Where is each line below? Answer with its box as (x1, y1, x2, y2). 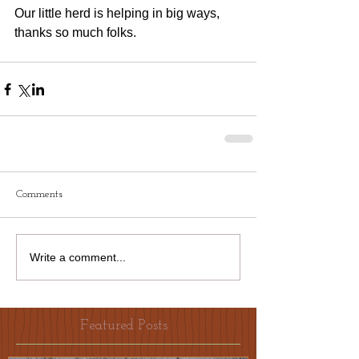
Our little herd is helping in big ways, (14, 6, 223, 21)
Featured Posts (80, 318, 167, 334)
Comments (16, 188, 63, 201)
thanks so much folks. (14, 26, 136, 40)
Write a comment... (30, 250, 126, 264)
